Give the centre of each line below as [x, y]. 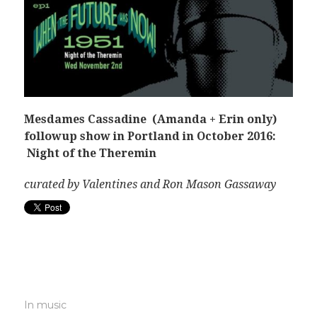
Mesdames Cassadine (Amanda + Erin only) [150, 120]
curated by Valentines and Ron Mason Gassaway [150, 185]
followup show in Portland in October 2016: [150, 137]
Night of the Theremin [90, 154]
